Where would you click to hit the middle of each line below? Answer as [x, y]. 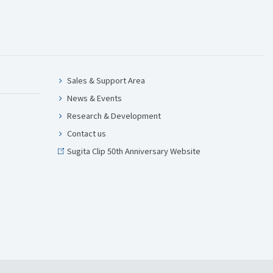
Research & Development [114, 115]
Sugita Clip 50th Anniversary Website [134, 151]
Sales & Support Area [106, 80]
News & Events [94, 98]
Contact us [87, 133]
